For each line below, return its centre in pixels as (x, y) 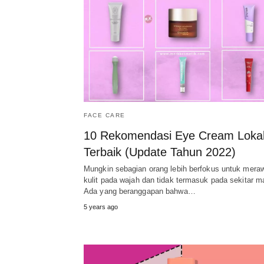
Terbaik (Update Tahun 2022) (160, 152)
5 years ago (101, 207)
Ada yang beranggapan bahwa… (140, 192)
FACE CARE (105, 115)
